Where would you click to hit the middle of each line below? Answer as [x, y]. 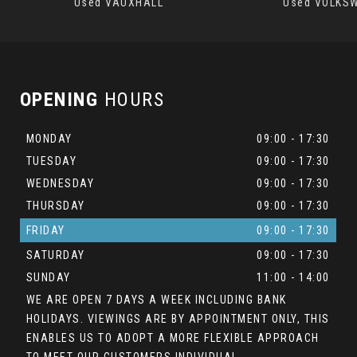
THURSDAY [55, 205]
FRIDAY [45, 230]
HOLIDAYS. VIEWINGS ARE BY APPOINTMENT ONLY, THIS [178, 318]
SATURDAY [55, 255]
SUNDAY [48, 277]
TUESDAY [51, 161]
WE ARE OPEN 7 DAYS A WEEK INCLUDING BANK [156, 299]
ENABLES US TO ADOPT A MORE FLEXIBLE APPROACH [173, 337]
